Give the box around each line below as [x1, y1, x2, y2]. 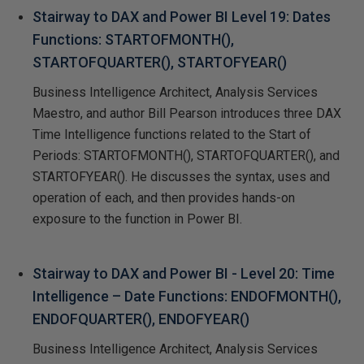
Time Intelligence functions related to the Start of [32, 126, 311, 142]
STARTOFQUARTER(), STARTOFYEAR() [32, 53, 287, 71]
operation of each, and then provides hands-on [32, 189, 295, 206]
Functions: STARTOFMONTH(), [32, 30, 234, 48]
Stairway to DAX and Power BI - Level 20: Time [32, 264, 335, 282]
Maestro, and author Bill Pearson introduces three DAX [32, 105, 341, 121]
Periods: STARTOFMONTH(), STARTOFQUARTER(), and [32, 147, 340, 163]
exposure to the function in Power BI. [32, 210, 242, 227]
